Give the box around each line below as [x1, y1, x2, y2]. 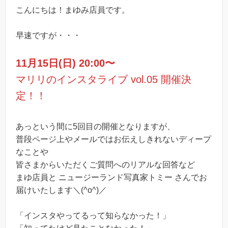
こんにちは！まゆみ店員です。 [16, 6, 130, 14]
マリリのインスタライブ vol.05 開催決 [16, 73, 191, 85]
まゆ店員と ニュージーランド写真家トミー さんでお [16, 173, 207, 182]
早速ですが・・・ [16, 31, 81, 40]
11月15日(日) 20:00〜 [16, 57, 115, 69]
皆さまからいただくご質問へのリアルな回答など [16, 160, 195, 169]
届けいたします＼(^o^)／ [16, 185, 107, 194]
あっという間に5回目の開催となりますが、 [16, 122, 175, 131]
